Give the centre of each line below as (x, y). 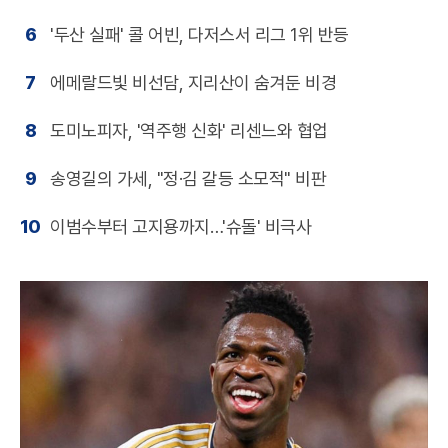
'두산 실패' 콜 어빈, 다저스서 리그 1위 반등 (199, 35)
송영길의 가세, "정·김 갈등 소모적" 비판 (188, 179)
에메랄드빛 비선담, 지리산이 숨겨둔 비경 (193, 83)
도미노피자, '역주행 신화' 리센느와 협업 (189, 131)
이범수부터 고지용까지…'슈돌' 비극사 (180, 227)
